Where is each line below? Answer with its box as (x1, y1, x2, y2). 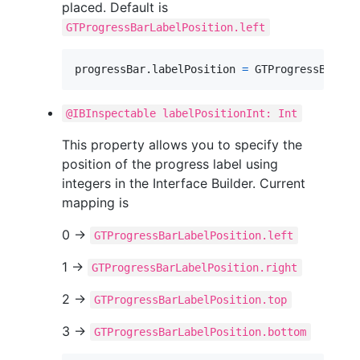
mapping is (62, 194, 129, 211)
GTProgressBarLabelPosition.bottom (94, 325, 307, 338)
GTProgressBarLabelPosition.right (92, 260, 298, 274)
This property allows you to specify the (62, 136, 302, 153)
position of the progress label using (62, 155, 278, 172)
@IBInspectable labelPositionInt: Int (66, 106, 298, 120)
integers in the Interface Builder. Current (62, 174, 305, 191)
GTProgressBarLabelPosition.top (94, 292, 288, 306)
